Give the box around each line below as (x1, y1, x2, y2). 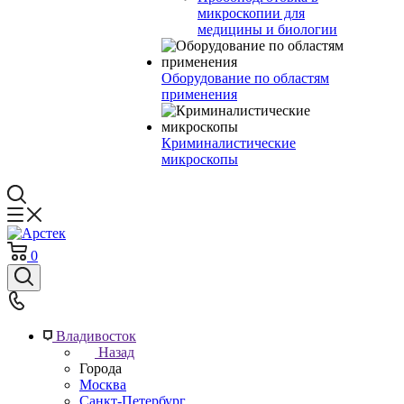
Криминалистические (161, 135, 296, 151)
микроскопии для (197, 5, 305, 21)
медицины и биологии (197, 22, 337, 37)
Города (79, 361, 122, 376)
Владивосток (56, 328, 136, 344)
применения (161, 87, 237, 102)
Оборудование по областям (161, 70, 329, 86)
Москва (79, 377, 126, 392)
